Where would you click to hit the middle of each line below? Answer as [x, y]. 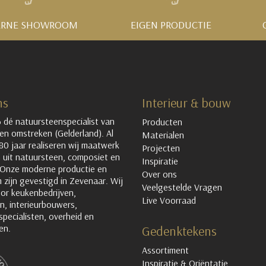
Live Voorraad [169, 200]
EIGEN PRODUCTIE [171, 24]
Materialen [163, 134]
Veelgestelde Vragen [182, 187]
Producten [162, 121]
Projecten [161, 148]
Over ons [159, 174]
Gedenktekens [179, 231]
